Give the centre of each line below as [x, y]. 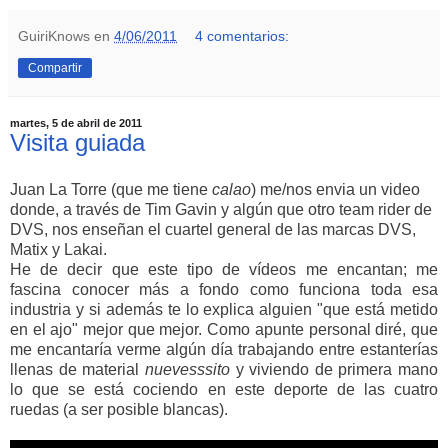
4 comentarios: [242, 35]
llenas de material [77, 370]
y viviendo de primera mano [333, 370]
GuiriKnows [54, 35]
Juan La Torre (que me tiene [111, 190]
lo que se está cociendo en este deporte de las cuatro [224, 390]
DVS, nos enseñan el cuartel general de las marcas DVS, [213, 230]
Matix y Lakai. [58, 250]
